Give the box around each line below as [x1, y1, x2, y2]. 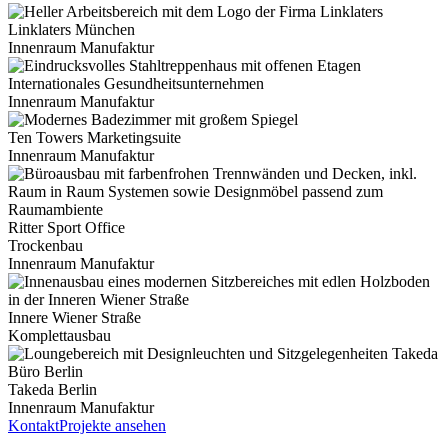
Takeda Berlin [8, 381, 97, 399]
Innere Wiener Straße [8, 309, 141, 327]
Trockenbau [8, 237, 83, 255]
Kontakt [8, 417, 59, 435]
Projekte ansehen [59, 417, 166, 435]
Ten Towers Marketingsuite [8, 129, 181, 147]
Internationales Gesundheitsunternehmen [8, 75, 264, 93]
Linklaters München [8, 21, 135, 39]
